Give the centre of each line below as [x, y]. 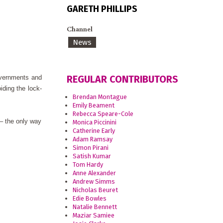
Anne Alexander [95, 173]
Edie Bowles [90, 199]
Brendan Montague [100, 97]
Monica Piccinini [95, 122]
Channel [79, 29]
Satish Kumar [92, 156]
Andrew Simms [94, 182]
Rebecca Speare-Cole [103, 114]
